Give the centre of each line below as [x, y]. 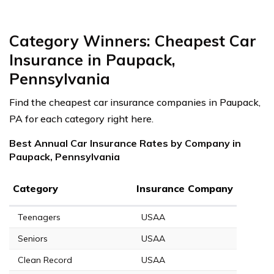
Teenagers [39, 217]
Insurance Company [185, 188]
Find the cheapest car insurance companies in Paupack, [135, 102]
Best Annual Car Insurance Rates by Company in [125, 143]
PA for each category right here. [81, 118]
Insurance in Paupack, [92, 59]
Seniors [33, 238]
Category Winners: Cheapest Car [133, 40]
